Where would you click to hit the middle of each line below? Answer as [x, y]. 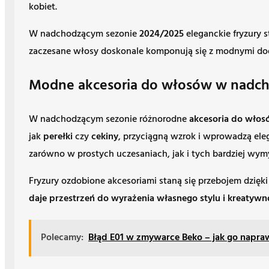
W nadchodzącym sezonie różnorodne [109, 119]
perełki [58, 137]
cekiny [105, 137]
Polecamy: [62, 237]
